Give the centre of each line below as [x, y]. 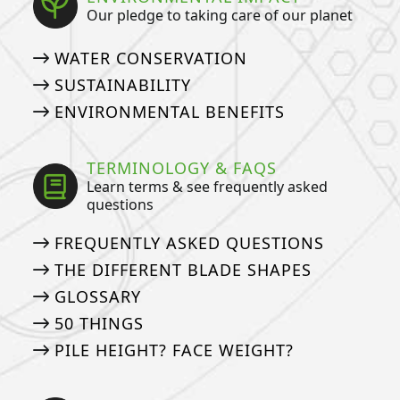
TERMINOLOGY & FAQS [182, 167]
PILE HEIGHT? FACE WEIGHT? [174, 350]
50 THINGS [99, 323]
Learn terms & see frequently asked [208, 186]
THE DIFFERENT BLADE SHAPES [183, 269]
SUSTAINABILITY [122, 84]
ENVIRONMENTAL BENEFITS [169, 111]
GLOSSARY [97, 296]
